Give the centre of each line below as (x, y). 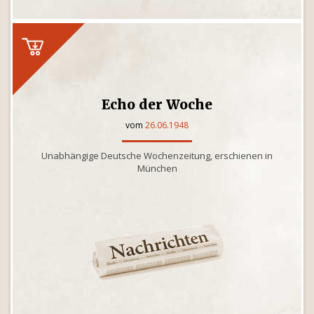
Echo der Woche (157, 104)
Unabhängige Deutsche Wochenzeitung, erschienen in (157, 156)
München (157, 168)
